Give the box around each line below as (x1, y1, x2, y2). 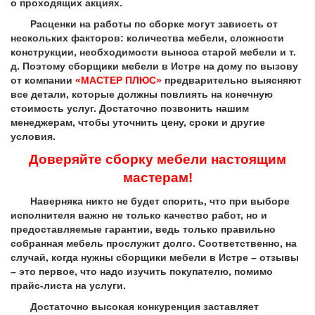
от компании (11, 75, 75, 86)
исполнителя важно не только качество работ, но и (11, 210, 267, 221)
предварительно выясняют (162, 75, 302, 86)
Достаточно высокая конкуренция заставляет (11, 301, 259, 313)
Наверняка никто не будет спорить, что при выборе (11, 195, 290, 207)
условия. (11, 131, 56, 143)
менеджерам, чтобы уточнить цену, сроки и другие (11, 117, 265, 129)
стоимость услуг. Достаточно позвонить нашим (11, 103, 249, 115)
